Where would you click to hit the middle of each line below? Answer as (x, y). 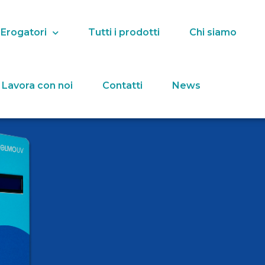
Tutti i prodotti (124, 32)
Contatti (122, 85)
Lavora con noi (37, 85)
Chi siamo (213, 32)
